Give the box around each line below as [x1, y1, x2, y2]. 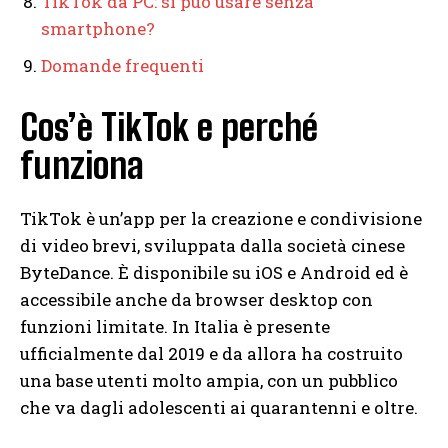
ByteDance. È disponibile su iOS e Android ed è [20, 260, 408, 284]
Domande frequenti [41, 53, 204, 77]
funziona [20, 143, 144, 187]
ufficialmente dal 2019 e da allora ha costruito [20, 341, 403, 365]
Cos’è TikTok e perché [20, 105, 318, 149]
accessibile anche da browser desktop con [20, 287, 373, 311]
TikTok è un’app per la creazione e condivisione [20, 206, 422, 230]
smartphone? [41, 16, 155, 40]
